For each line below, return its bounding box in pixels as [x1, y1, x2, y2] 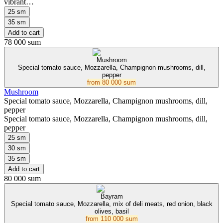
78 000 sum [4, 38, 41, 47]
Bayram [100, 193, 123, 201]
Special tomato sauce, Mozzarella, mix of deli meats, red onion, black [10, 200, 213, 208]
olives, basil [94, 208, 129, 216]
